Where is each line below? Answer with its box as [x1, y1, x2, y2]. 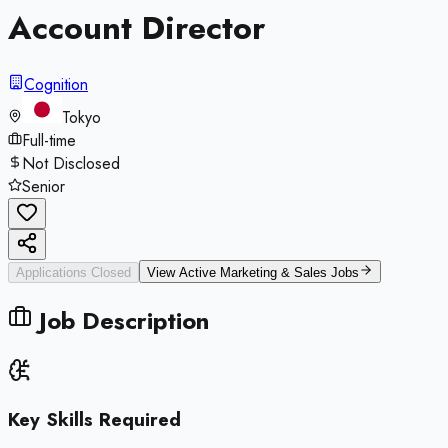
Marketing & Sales [220, 264, 327, 280]
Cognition [24, 72, 88, 96]
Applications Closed [16, 264, 131, 280]
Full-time [22, 128, 76, 152]
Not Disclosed [22, 151, 120, 175]
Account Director [8, 5, 265, 52]
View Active [147, 264, 220, 280]
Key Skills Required [8, 406, 181, 434]
